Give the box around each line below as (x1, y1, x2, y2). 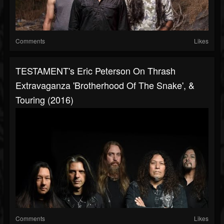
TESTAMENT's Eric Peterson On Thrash (15, 64, 175, 77)
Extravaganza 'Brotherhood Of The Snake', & (15, 78, 194, 92)
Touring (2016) (15, 93, 73, 106)
